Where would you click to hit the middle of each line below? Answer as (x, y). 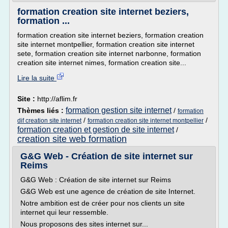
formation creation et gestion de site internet (96, 130)
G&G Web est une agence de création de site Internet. (108, 191)
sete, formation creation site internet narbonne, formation (109, 53)
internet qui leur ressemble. (64, 212)
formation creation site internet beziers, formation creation (110, 35)
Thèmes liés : (41, 110)
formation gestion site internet (119, 110)
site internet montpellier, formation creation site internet (106, 44)
